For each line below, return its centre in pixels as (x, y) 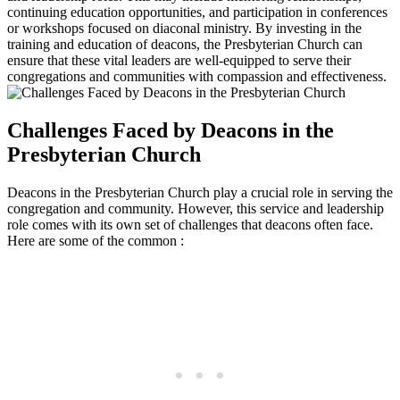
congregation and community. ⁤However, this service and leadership (196, 208)
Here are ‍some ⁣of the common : (96, 240)
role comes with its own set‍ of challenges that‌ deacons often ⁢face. (190, 224)
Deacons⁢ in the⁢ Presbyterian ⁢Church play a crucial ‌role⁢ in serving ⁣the (200, 192)
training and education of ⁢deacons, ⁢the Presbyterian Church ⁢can (185, 44)
